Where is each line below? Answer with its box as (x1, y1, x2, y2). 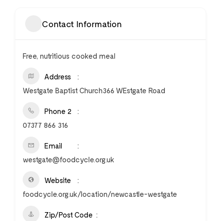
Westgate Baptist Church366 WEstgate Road (23, 86, 165, 95)
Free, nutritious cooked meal (23, 51, 115, 61)
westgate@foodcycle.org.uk (23, 155, 114, 164)
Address (44, 72, 71, 81)
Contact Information (42, 18, 122, 29)
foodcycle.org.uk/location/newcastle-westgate (23, 189, 177, 199)
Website (44, 176, 71, 185)
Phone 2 (44, 107, 72, 116)
